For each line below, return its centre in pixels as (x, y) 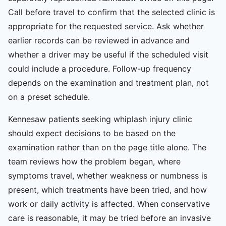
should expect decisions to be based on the (92, 133)
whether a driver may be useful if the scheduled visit (108, 54)
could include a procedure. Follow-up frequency (100, 68)
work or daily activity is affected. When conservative (109, 204)
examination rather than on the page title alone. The (107, 147)
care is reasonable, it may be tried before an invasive (109, 218)
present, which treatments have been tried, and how (107, 189)
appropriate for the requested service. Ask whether (106, 26)
